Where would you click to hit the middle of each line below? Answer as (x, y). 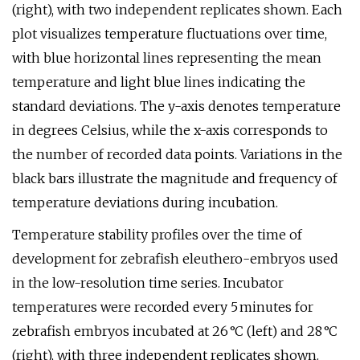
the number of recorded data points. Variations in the (177, 154)
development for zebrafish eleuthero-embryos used (175, 259)
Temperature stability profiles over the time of (157, 235)
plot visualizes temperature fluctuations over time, (170, 34)
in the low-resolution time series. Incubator (148, 283)
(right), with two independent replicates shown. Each (177, 10)
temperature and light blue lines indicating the (159, 82)
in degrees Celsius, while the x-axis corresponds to (170, 130)
